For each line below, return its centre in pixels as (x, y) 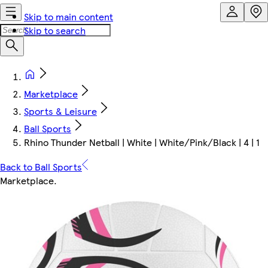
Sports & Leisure (60, 111)
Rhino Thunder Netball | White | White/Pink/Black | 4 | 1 (142, 142)
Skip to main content (68, 16)
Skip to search (55, 30)
